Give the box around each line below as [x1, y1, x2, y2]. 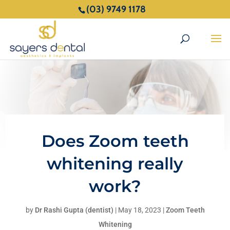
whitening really [47, 154, 183, 174]
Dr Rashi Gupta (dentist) [34, 206, 113, 215]
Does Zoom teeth [41, 131, 189, 151]
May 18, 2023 [118, 206, 161, 215]
